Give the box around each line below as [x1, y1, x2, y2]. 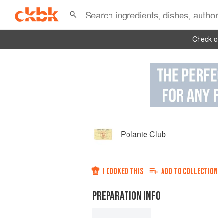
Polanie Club [121, 128, 166, 140]
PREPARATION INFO [92, 189, 161, 203]
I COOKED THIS [103, 166, 143, 177]
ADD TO [161, 166, 183, 177]
